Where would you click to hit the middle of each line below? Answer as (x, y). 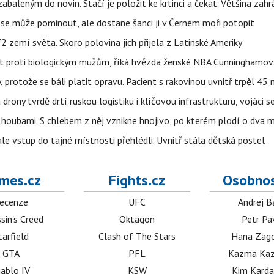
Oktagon (137, 219)
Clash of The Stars (137, 236)
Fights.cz (137, 180)
